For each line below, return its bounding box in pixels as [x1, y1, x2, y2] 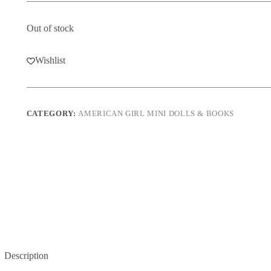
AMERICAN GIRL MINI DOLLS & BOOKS [78, 109, 235, 119]
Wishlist [34, 55, 65, 66]
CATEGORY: [26, 109, 79, 119]
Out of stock [26, 23, 74, 34]
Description [4, 250, 49, 261]
